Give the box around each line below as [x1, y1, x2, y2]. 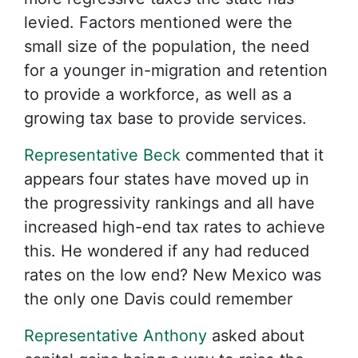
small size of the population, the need [24, 37, 309, 56]
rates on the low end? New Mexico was [24, 265, 321, 284]
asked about [207, 326, 304, 345]
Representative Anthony [24, 326, 207, 345]
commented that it [181, 145, 324, 165]
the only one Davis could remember [24, 289, 292, 308]
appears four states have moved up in [24, 169, 309, 189]
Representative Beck [24, 145, 181, 165]
